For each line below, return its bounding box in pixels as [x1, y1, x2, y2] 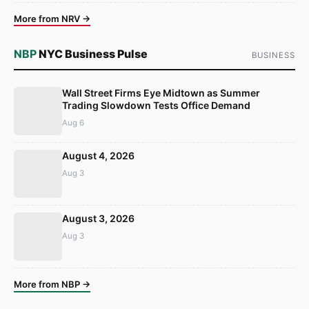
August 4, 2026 [62, 150, 134, 162]
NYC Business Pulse [37, 47, 148, 61]
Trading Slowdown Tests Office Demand [62, 99, 250, 112]
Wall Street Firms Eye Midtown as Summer [62, 87, 260, 99]
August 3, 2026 [62, 212, 134, 225]
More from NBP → [14, 279, 90, 290]
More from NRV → [14, 12, 90, 24]
